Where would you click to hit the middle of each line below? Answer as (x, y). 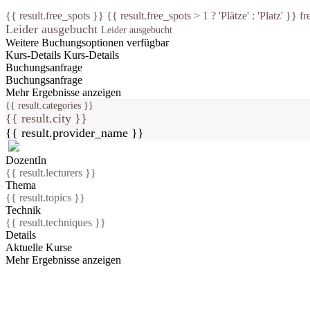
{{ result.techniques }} (56, 222)
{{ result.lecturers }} (51, 172)
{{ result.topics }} (45, 197)
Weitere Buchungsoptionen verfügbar (87, 42)
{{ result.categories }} (49, 105)
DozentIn (26, 160)
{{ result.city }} (46, 118)
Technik (23, 210)
